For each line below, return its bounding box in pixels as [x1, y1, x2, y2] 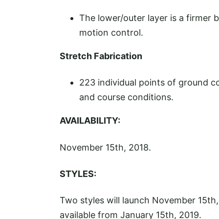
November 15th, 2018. [60, 142, 151, 153]
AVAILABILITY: [60, 115, 120, 126]
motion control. [79, 27, 143, 38]
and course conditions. [79, 92, 174, 103]
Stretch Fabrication [60, 51, 142, 62]
